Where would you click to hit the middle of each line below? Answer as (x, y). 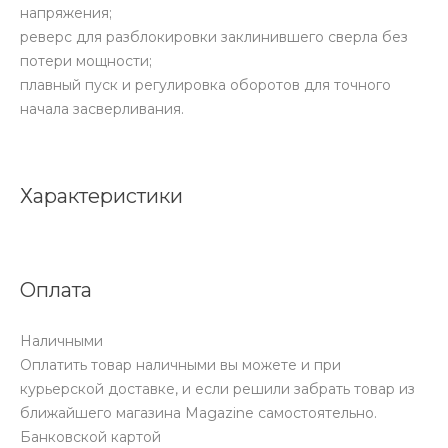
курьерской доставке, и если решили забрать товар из (217, 389)
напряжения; (66, 13)
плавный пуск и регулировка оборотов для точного (205, 85)
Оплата (56, 290)
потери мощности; (86, 61)
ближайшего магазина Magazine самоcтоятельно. (198, 413)
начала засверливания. (102, 109)
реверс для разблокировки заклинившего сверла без (214, 37)
